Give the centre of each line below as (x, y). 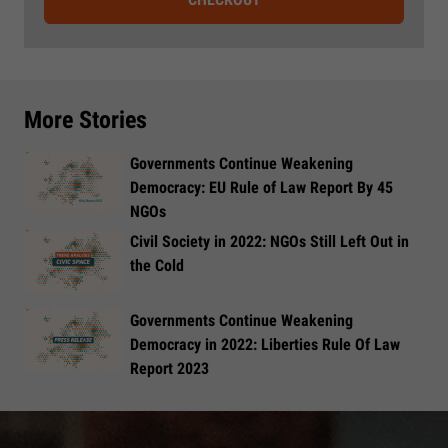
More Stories (85, 119)
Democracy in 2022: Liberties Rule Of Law (265, 344)
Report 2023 (169, 368)
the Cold (157, 266)
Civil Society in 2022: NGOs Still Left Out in (269, 242)
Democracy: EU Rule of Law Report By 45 (261, 187)
